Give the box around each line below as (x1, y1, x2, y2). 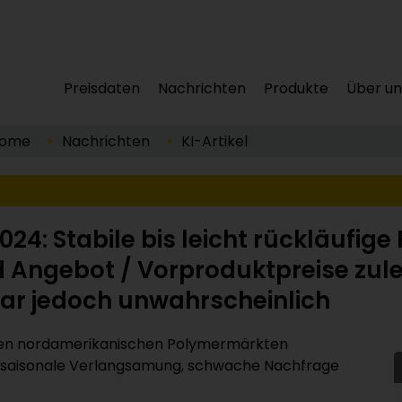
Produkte (263, 78, 328, 99)
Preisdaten (63, 78, 140, 99)
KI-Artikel (180, 131, 248, 152)
